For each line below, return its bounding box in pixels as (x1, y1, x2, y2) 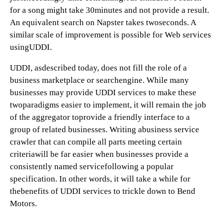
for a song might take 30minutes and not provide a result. (10, 5, 209, 15)
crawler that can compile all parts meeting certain (10, 137, 182, 147)
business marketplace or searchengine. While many (10, 75, 189, 85)
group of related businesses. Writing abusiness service (10, 125, 199, 134)
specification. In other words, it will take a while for (10, 174, 190, 184)
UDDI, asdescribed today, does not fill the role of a (10, 63, 187, 73)
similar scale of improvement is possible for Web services (10, 30, 211, 39)
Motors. (10, 199, 37, 208)
